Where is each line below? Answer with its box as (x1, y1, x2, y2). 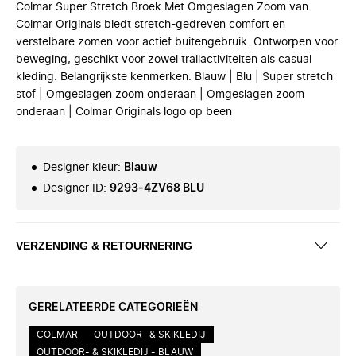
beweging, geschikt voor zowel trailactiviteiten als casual (16, 54, 311, 65)
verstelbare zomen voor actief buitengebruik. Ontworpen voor (16, 37, 338, 48)
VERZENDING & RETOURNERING (16, 238, 192, 252)
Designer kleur (43, 162, 118, 173)
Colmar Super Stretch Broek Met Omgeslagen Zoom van (16, 2, 308, 13)
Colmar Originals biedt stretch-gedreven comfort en (16, 19, 285, 30)
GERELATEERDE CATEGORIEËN (29, 302, 198, 313)
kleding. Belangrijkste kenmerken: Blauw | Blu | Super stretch (16, 72, 333, 83)
